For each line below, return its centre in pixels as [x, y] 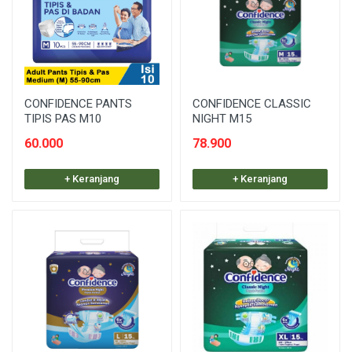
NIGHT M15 [222, 119]
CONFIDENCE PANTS [78, 104]
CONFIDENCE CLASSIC [252, 104]
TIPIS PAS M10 [63, 119]
